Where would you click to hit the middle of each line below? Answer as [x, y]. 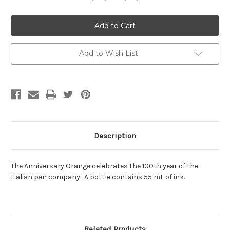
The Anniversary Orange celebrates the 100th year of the [104, 166]
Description [115, 136]
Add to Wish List [108, 54]
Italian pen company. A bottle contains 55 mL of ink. [98, 177]
